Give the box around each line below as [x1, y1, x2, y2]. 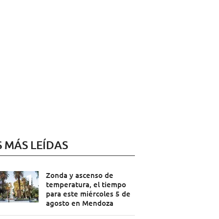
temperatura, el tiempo [45, 179, 126, 190]
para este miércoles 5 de [45, 189, 131, 199]
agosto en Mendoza [45, 198, 113, 208]
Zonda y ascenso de [45, 170, 113, 180]
